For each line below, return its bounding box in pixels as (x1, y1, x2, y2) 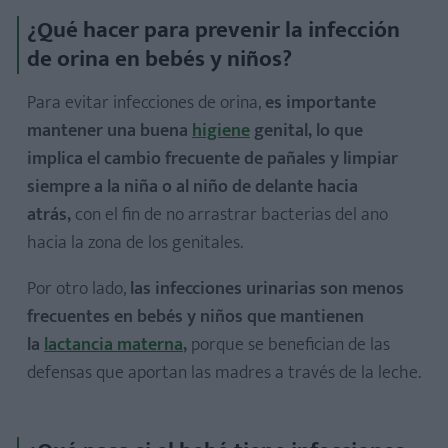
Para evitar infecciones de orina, (27, 88, 265, 119)
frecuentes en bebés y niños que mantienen (27, 302, 364, 333)
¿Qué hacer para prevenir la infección (27, 11, 400, 50)
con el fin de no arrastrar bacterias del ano (75, 200, 388, 231)
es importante (265, 88, 376, 119)
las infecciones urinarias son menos (130, 274, 404, 305)
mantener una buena (27, 116, 192, 147)
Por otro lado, (27, 274, 130, 305)
